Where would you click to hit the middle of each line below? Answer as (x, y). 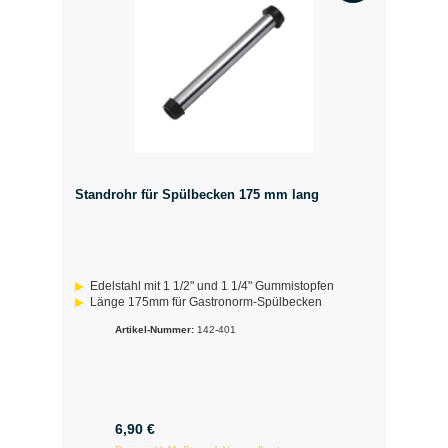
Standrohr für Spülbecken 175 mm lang (196, 195)
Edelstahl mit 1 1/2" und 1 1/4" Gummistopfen (212, 286)
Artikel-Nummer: (155, 330)
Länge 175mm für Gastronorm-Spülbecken (206, 302)
